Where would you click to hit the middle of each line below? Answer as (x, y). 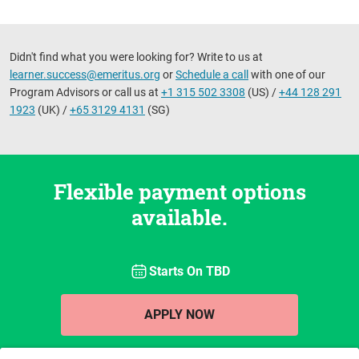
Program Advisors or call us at (85, 92)
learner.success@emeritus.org (85, 74)
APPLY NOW (179, 314)
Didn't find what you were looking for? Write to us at (136, 56)
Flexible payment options (179, 191)
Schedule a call (212, 74)
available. (179, 217)
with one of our (287, 74)
